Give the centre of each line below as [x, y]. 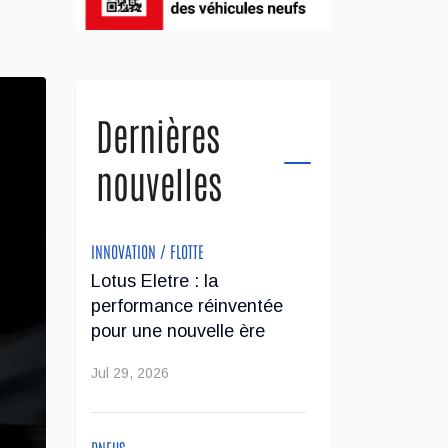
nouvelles [159, 181]
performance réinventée [187, 305]
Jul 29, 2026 [130, 372]
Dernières [158, 133]
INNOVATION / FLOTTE [147, 250]
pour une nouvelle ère [178, 330]
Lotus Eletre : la [154, 280]
